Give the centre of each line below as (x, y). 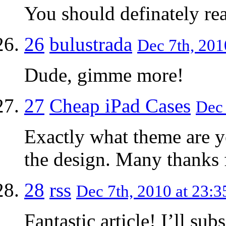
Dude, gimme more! (104, 75)
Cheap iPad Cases (120, 105)
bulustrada (91, 44)
